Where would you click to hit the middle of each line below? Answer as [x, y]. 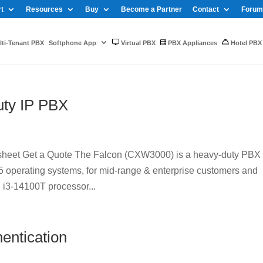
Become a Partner [151, 9]
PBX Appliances [192, 43]
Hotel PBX [245, 43]
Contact [206, 9]
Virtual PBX [137, 43]
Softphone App [73, 43]
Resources [44, 9]
